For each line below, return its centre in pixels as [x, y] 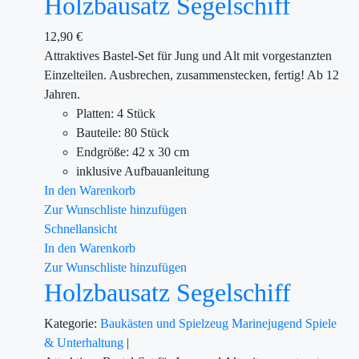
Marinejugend [268, 323]
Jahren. [62, 94]
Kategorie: [71, 323]
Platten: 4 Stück [116, 113]
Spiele [321, 323]
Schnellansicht [81, 229]
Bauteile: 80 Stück [123, 133]
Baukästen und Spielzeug [166, 323]
